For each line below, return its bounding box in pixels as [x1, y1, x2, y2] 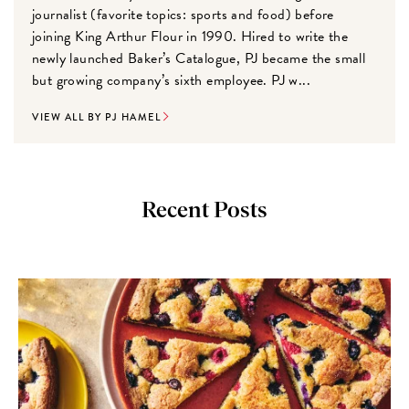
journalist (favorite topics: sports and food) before [32, 3, 334, 26]
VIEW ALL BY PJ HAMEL [32, 109, 162, 124]
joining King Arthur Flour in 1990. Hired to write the [32, 25, 349, 47]
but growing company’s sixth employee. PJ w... [32, 68, 311, 91]
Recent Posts [142, 199, 267, 222]
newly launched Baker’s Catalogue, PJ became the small [32, 47, 366, 69]
